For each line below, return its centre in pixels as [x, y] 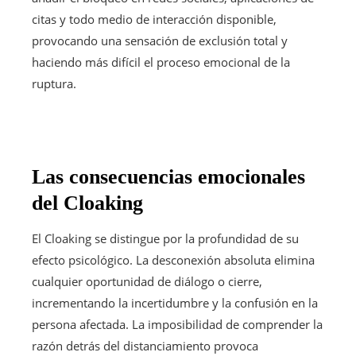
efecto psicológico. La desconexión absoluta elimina [173, 259]
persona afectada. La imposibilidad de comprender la [177, 324]
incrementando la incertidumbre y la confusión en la [175, 302]
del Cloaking [87, 203]
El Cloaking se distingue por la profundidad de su [165, 238]
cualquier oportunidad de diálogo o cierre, [147, 281]
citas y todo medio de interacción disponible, [154, 19]
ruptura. [54, 83]
